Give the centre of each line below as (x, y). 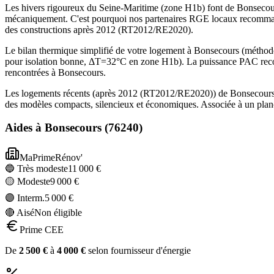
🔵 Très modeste (36, 169)
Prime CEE (42, 230)
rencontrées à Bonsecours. (55, 72)
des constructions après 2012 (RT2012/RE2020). (99, 29)
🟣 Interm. (25, 198)
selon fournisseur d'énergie (138, 251)
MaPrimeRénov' (51, 158)
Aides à (25, 128)
